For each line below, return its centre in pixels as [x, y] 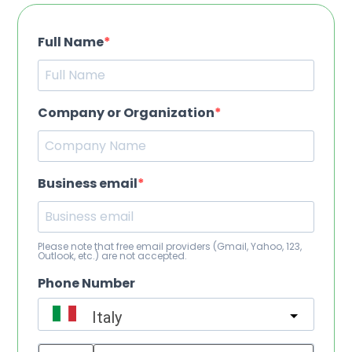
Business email [88, 183]
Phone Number [86, 283]
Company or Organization [126, 112]
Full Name [71, 42]
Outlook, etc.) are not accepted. [112, 255]
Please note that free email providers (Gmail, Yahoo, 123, [170, 246]
